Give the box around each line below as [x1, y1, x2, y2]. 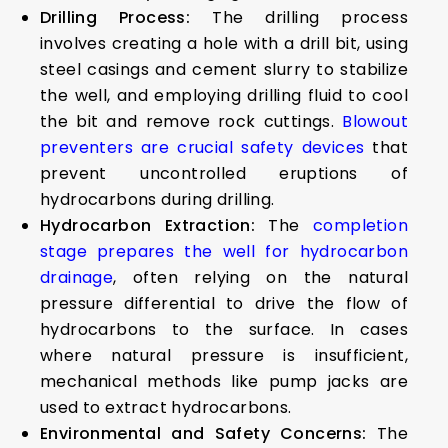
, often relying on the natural [113, 266, 408, 289]
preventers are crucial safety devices [40, 136, 365, 159]
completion [312, 214, 408, 237]
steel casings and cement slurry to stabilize [40, 58, 408, 81]
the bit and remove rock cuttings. [40, 110, 343, 133]
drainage [40, 266, 114, 289]
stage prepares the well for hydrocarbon [40, 240, 408, 263]
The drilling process [212, 6, 409, 29]
